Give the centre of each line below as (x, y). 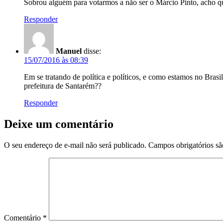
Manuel (69, 51)
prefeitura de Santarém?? (63, 86)
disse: (92, 51)
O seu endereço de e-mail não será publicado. (75, 145)
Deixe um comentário (59, 124)
